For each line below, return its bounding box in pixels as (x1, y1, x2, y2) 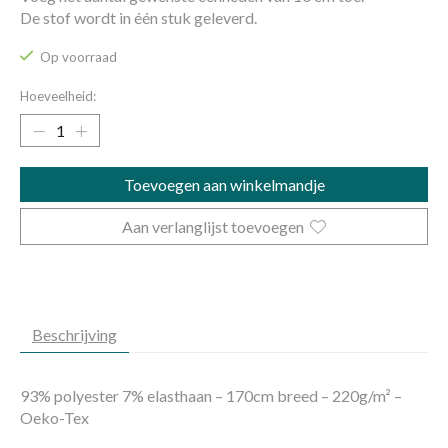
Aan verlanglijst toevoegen (122, 217, 304, 237)
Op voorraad (39, 49, 117, 66)
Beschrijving (32, 325, 117, 345)
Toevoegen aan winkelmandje (123, 175, 325, 195)
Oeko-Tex (20, 408, 89, 428)
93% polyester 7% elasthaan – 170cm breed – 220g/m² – (20, 386, 402, 406)
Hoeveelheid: (20, 88, 96, 105)
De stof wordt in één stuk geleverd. (20, 7, 257, 27)
